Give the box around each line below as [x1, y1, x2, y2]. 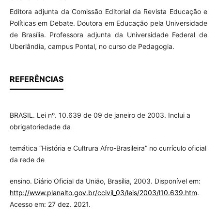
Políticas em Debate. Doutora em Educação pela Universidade [9, 19, 208, 28]
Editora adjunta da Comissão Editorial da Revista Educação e [9, 7, 208, 16]
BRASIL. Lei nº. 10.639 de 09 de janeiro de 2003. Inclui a [9, 111, 190, 120]
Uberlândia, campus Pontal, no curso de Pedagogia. [9, 42, 174, 51]
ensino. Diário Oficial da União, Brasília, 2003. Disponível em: [9, 177, 201, 186]
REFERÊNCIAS [9, 74, 63, 84]
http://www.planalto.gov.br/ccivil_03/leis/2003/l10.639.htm [9, 188, 197, 197]
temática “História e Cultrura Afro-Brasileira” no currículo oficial [9, 144, 206, 153]
